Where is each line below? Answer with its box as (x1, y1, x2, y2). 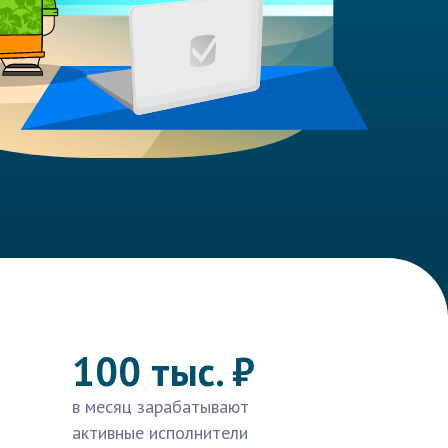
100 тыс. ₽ (72, 345, 255, 397)
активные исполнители (72, 421, 248, 444)
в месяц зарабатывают (72, 395, 249, 418)
